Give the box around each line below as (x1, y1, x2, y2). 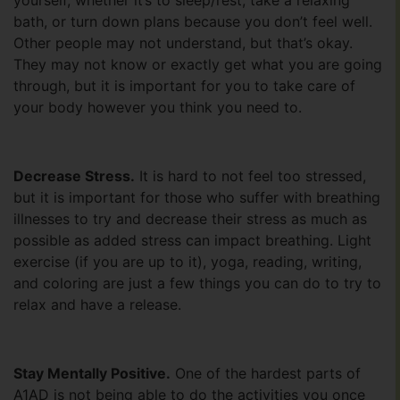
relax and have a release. (13, 296, 181, 314)
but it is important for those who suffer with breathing (13, 188, 380, 207)
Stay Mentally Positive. (13, 364, 171, 383)
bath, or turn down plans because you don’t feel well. (13, 12, 372, 31)
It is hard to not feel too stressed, (135, 167, 366, 186)
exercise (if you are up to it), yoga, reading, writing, (13, 253, 362, 271)
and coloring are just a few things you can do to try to (13, 274, 381, 293)
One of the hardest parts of (171, 364, 361, 383)
